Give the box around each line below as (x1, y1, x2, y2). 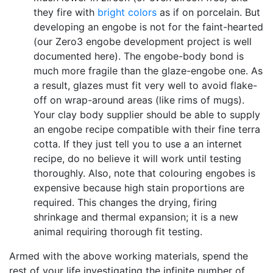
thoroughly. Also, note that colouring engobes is (34, 167, 255, 179)
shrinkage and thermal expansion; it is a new (34, 211, 238, 223)
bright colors (97, 6, 157, 18)
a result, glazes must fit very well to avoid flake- (34, 79, 257, 91)
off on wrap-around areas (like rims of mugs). (34, 94, 244, 106)
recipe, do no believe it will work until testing (34, 152, 241, 165)
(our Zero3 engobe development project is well (34, 35, 252, 48)
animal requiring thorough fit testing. (34, 225, 202, 238)
